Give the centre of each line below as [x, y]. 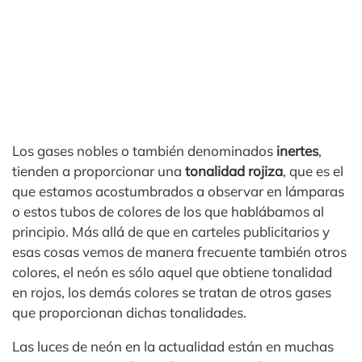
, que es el [313, 171]
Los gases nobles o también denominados [144, 151]
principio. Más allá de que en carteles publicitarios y [171, 232]
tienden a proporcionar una [99, 171]
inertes [297, 151]
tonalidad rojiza [234, 171]
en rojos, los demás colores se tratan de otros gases [172, 292]
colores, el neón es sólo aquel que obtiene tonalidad [172, 272]
